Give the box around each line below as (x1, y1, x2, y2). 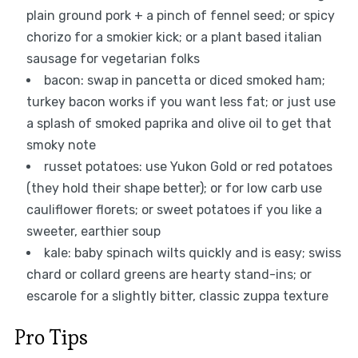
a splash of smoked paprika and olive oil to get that (26, 116, 332, 132)
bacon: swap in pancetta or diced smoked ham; (43, 73, 325, 89)
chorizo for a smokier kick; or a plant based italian (26, 30, 322, 46)
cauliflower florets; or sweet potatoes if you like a (26, 202, 322, 218)
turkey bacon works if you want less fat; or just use (26, 94, 336, 110)
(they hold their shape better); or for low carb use (26, 181, 322, 197)
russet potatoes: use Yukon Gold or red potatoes (43, 159, 332, 175)
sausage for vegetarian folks (26, 51, 200, 67)
